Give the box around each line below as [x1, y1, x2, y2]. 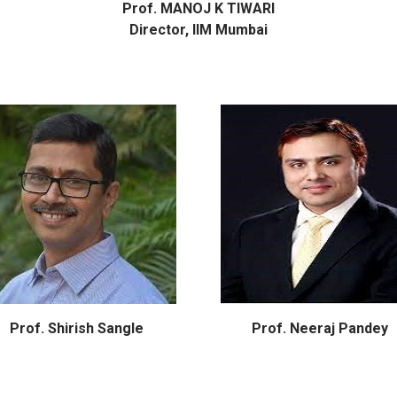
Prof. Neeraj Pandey [252, 319, 389, 337]
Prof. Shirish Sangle [10, 319, 144, 337]
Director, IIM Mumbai [129, 20, 268, 38]
